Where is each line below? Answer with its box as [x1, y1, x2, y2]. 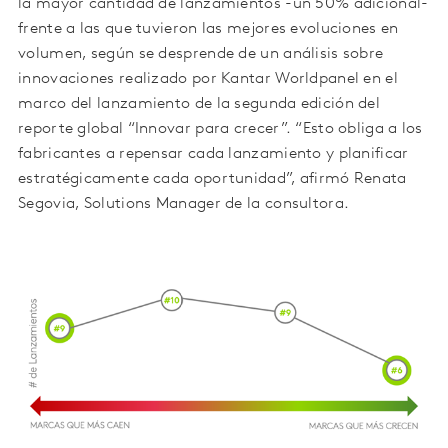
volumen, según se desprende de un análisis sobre [18, 46, 384, 63]
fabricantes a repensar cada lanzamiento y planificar [18, 146, 409, 163]
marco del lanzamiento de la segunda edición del [18, 96, 381, 113]
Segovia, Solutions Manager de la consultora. [18, 196, 350, 213]
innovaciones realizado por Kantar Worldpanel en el [18, 71, 398, 88]
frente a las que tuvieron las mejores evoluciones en [18, 21, 399, 38]
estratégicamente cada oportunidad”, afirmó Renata [18, 171, 407, 188]
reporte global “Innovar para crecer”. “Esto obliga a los [18, 121, 423, 138]
